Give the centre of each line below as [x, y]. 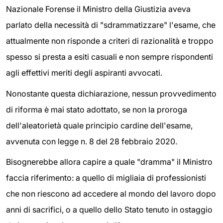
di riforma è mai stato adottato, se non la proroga [97, 109]
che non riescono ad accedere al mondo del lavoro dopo [111, 194]
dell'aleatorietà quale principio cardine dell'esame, [99, 125]
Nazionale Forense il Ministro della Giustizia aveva [98, 9]
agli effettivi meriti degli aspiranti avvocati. [84, 73]
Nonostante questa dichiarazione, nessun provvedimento [111, 93]
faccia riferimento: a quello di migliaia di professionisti [106, 178]
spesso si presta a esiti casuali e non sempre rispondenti [110, 57]
